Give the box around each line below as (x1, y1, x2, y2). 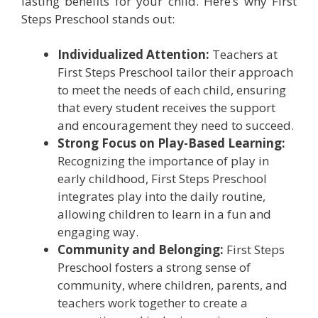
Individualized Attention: (57, 46, 209, 63)
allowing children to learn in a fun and (57, 206, 271, 223)
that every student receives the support (57, 99, 275, 116)
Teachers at (209, 46, 278, 63)
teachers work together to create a (57, 295, 248, 312)
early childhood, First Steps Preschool (57, 170, 267, 187)
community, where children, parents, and (57, 277, 287, 294)
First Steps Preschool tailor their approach (57, 64, 293, 81)
